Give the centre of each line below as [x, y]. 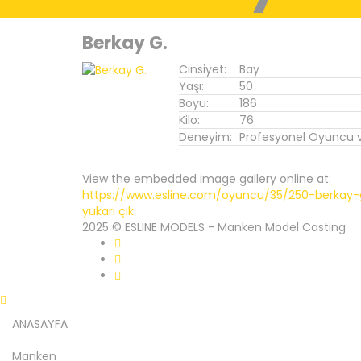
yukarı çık [108, 211]
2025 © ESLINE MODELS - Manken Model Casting [214, 227]
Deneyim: [205, 137]
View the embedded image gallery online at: [207, 178]
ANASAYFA [40, 324]
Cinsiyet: [203, 69]
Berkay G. [125, 43]
